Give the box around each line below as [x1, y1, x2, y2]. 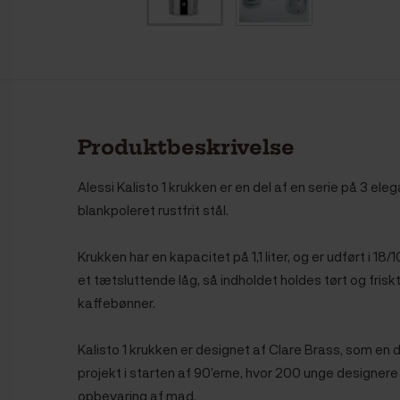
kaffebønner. [78, 293, 161, 312]
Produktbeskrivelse [78, 134, 295, 160]
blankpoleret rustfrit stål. [78, 200, 231, 219]
